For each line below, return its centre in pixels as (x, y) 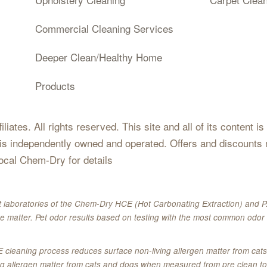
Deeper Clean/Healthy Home (99, 57)
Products (55, 86)
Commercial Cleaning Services (104, 29)
